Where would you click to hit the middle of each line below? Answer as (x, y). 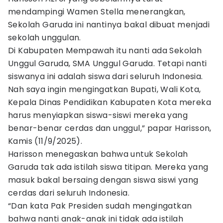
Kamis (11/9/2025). (45, 141)
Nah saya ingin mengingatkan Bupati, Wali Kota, (105, 89)
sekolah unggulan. (45, 38)
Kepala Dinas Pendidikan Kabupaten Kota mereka (110, 102)
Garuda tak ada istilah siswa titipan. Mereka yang (108, 167)
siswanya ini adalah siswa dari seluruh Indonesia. (106, 76)
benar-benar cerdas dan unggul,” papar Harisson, (110, 128)
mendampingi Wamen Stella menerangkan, (97, 12)
